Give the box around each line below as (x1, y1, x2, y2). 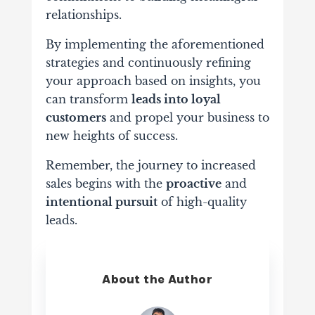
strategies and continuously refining (45, 56, 251, 70)
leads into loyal (131, 92, 221, 107)
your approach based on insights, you (45, 74, 261, 89)
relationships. (45, 8, 122, 22)
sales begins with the (45, 176, 166, 191)
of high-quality (157, 195, 247, 210)
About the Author (102, 271, 213, 288)
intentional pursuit (45, 195, 157, 210)
